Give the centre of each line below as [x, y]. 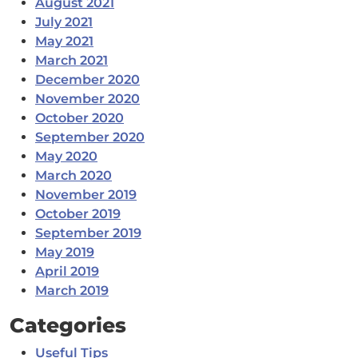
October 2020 [80, 118]
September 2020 [90, 137]
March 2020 [74, 176]
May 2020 [66, 157]
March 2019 [72, 291]
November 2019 [86, 195]
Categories [68, 326]
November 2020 [88, 99]
